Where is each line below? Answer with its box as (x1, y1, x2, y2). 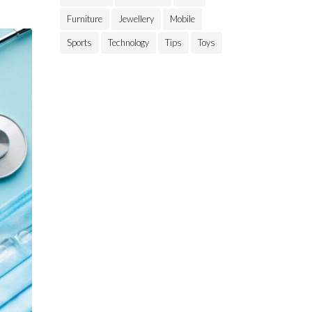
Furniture (67, 13, 102, 24)
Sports (67, 37, 92, 48)
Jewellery (118, 13, 154, 24)
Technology (108, 37, 149, 48)
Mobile (170, 13, 195, 24)
